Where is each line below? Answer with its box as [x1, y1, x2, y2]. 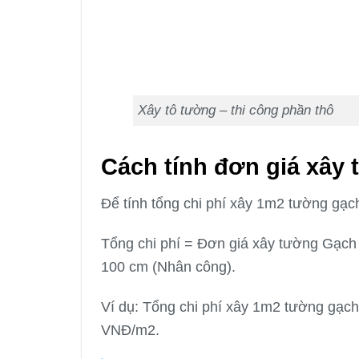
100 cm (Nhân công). [101, 258, 236, 276]
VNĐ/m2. [101, 321, 159, 338]
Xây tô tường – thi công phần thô [137, 102, 333, 118]
